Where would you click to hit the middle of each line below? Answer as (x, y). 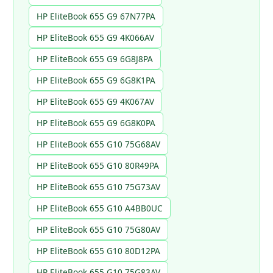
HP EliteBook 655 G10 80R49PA (98, 166)
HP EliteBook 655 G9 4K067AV (96, 102)
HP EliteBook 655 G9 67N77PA (96, 16)
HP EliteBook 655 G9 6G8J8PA (95, 59)
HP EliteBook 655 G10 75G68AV (99, 144)
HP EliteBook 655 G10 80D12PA (99, 251)
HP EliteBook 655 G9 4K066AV (96, 38)
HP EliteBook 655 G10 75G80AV (99, 230)
